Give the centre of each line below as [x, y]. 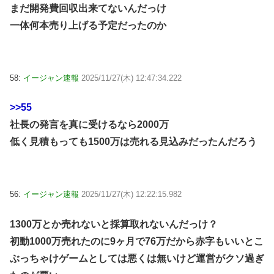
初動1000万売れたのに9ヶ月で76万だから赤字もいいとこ [137, 241]
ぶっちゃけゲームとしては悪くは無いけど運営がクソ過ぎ [137, 258]
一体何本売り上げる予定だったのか [88, 25]
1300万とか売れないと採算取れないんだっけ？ [114, 224]
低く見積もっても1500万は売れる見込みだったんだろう [133, 142]
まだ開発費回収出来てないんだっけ [88, 8]
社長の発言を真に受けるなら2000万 [89, 125]
